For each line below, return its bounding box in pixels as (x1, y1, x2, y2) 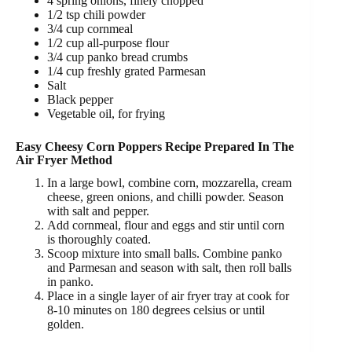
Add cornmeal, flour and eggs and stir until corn (47, 218, 284, 232)
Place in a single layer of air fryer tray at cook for (47, 288, 289, 302)
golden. (47, 317, 87, 331)
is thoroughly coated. (47, 232, 154, 246)
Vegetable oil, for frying (47, 107, 165, 121)
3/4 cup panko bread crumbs (47, 50, 188, 64)
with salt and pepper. (47, 203, 149, 218)
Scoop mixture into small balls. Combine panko (47, 246, 282, 260)
